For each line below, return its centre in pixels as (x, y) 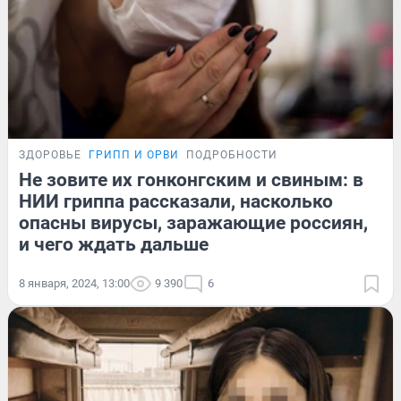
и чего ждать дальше (114, 244)
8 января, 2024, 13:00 (74, 283)
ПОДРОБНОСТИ (232, 154)
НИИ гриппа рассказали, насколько (176, 201)
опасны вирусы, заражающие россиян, (193, 222)
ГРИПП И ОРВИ (134, 154)
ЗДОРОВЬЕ (50, 154)
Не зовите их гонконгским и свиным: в (191, 179)
